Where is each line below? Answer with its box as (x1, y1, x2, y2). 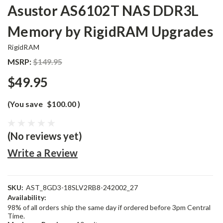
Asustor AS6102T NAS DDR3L (7, 2, 199, 19)
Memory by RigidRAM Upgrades (7, 23, 213, 40)
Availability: (7, 193, 46, 202)
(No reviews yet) (7, 130, 82, 142)
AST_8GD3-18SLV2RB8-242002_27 (25, 183, 138, 192)
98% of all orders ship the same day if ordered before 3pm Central (7, 203, 211, 212)
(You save (7, 99, 43, 109)
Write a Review (7, 147, 78, 159)
